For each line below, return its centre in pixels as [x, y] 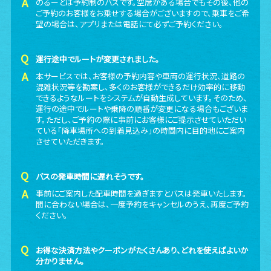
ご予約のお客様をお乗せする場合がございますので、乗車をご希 [143, 13]
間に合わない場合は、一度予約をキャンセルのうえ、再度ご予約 [142, 204]
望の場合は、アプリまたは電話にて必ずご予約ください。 [130, 24]
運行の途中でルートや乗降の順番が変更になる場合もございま [142, 109]
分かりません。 [60, 261]
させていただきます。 [70, 141]
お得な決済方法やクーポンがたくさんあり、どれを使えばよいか [142, 250]
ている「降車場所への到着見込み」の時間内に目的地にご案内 [141, 130]
